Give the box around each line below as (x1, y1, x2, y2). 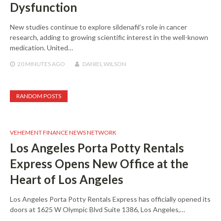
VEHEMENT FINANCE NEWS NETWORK (10, 128, 116, 136)
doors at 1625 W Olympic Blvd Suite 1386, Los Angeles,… (10, 205, 185, 214)
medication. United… (10, 43, 73, 52)
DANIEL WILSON (82, 60, 126, 68)
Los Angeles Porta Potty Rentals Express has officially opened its (10, 194, 211, 203)
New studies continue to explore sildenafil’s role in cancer (10, 22, 187, 31)
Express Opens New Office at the (10, 156, 188, 171)
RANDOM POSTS (16, 92, 61, 100)
